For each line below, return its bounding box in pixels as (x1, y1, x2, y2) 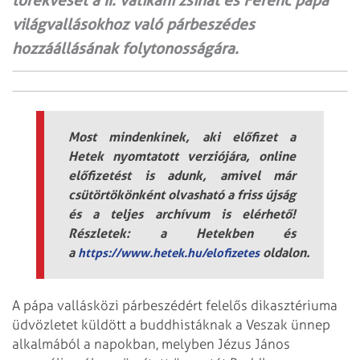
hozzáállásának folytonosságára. (12, 39, 239, 59)
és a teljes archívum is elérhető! (68, 206, 296, 223)
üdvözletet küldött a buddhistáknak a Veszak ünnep (12, 316, 330, 333)
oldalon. (260, 244, 310, 261)
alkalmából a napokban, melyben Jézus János (12, 335, 290, 352)
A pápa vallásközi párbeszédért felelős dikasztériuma (12, 297, 337, 313)
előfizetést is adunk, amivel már (68, 167, 296, 184)
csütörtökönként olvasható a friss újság (68, 186, 296, 203)
